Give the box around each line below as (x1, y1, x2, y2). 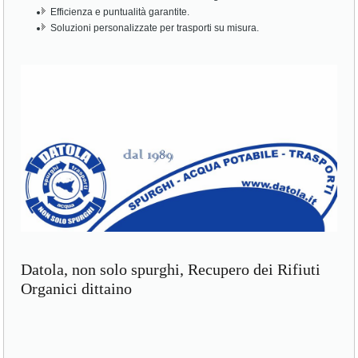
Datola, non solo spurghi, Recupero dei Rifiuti (21, 270, 321, 288)
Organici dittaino (21, 289, 133, 308)
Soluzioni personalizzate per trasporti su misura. (50, 22, 260, 34)
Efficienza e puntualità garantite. (50, 6, 190, 18)
